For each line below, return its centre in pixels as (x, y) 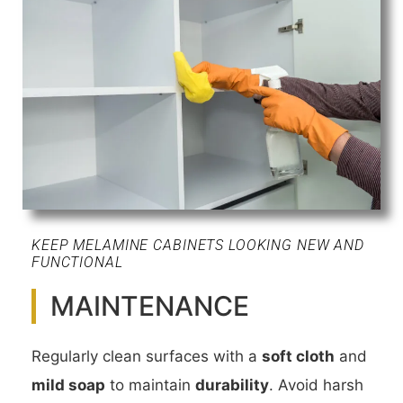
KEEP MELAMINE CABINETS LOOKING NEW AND (198, 246)
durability (232, 385)
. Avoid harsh (316, 385)
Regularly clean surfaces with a (147, 357)
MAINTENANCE (150, 306)
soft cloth (298, 357)
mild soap (68, 385)
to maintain (150, 385)
